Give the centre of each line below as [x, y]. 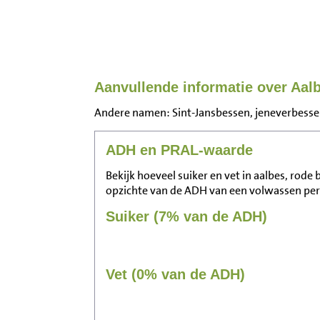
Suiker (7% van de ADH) [186, 217]
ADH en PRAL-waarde [179, 150]
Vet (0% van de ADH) [175, 275]
